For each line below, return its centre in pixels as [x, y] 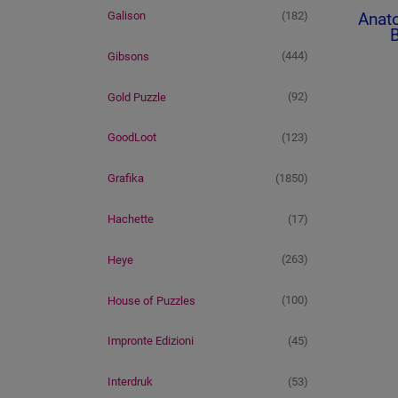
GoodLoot [132, 138]
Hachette [131, 219]
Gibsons [128, 56]
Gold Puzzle [137, 97]
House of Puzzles [151, 300]
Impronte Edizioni [151, 341]
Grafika [126, 179]
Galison [127, 16]
